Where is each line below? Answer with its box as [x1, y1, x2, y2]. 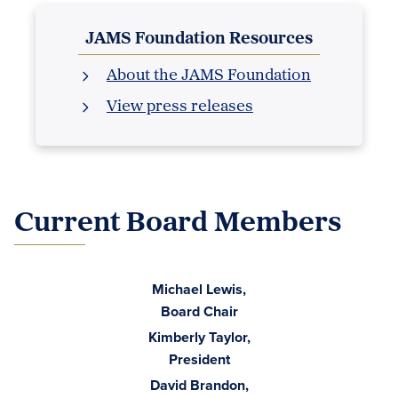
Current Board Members [14, 198, 342, 243]
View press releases [107, 93, 253, 117]
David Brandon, [149, 375, 249, 395]
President [168, 349, 230, 370]
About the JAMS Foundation [107, 62, 311, 86]
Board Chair [160, 301, 238, 322]
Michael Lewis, [152, 279, 246, 299]
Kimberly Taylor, [147, 327, 251, 347]
